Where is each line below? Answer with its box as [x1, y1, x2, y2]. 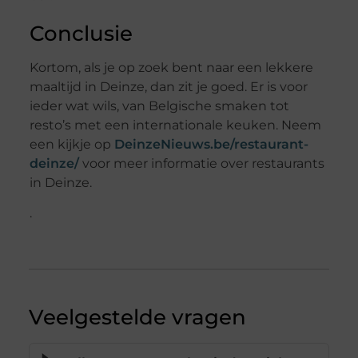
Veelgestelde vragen [28, 304, 246, 331]
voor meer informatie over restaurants [78, 156, 324, 172]
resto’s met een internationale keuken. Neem [29, 117, 321, 133]
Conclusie [29, 21, 133, 47]
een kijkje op [29, 137, 114, 153]
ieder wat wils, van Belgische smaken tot [29, 98, 289, 114]
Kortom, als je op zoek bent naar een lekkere [29, 60, 313, 76]
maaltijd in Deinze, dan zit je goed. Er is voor [29, 79, 308, 95]
